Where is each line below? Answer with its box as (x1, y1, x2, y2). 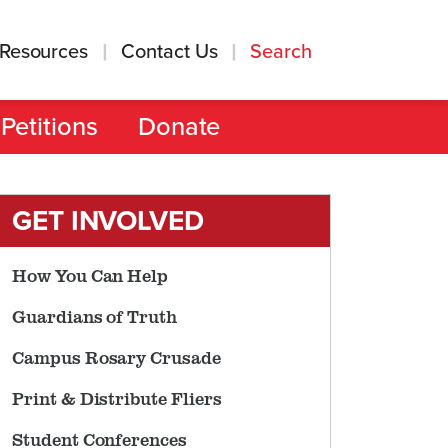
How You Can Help (12, 263, 169, 287)
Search (250, 39, 317, 64)
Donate (137, 112, 221, 142)
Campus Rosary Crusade (12, 345, 221, 369)
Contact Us (121, 39, 218, 64)
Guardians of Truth (12, 304, 178, 328)
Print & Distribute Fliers (12, 386, 222, 410)
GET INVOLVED (12, 204, 204, 238)
